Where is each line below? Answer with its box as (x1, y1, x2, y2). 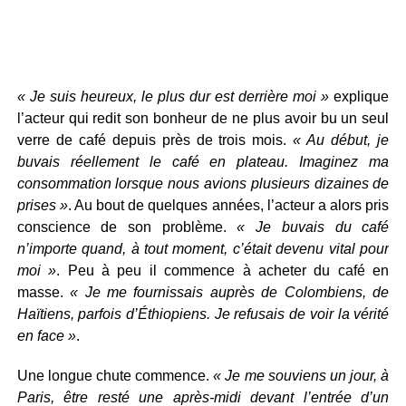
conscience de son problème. (16, 219, 237, 235)
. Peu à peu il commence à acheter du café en (56, 263, 390, 278)
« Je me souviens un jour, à (213, 368, 390, 383)
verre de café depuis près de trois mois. (16, 132, 294, 148)
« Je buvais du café (237, 219, 390, 235)
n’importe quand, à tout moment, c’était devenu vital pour (16, 241, 390, 256)
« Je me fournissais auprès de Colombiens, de (70, 285, 390, 300)
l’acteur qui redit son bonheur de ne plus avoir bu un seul (16, 111, 390, 126)
